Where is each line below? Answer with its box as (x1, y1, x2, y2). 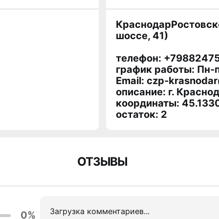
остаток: (115, 109, 161, 120)
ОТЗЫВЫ (77, 154, 128, 169)
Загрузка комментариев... (50, 206, 150, 216)
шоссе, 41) (115, 30, 168, 42)
